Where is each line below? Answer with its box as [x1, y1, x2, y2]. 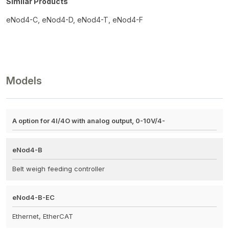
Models [6, 74, 42, 87]
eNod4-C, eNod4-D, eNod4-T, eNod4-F [6, 15, 143, 24]
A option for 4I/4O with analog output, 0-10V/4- [12, 116, 165, 125]
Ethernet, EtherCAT [12, 212, 73, 220]
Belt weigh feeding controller [12, 164, 105, 173]
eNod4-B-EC [12, 193, 55, 201]
